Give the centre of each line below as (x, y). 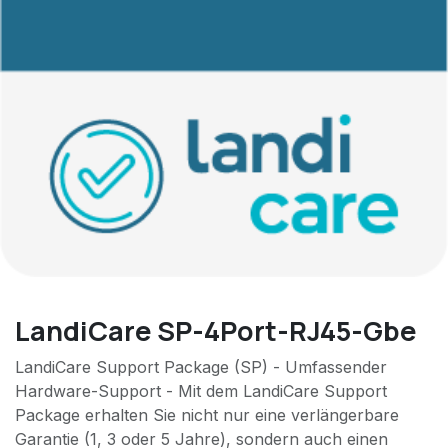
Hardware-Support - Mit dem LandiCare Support (201, 391)
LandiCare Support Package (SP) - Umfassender (201, 367)
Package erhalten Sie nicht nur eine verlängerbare (207, 415)
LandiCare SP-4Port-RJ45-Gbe (216, 331)
